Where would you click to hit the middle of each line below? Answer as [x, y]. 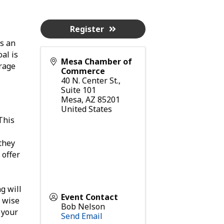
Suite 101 [78, 90]
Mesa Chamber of [96, 61]
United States [86, 109]
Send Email [81, 216]
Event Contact [89, 197]
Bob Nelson [83, 206]
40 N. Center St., [90, 80]
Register [87, 29]
